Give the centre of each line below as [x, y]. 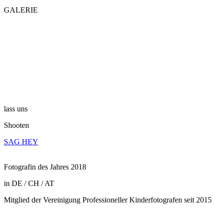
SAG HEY [21, 142]
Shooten [16, 125]
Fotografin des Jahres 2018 [45, 167]
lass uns [16, 109]
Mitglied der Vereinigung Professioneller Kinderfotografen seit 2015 [108, 200]
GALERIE [21, 10]
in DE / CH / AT [29, 183]
